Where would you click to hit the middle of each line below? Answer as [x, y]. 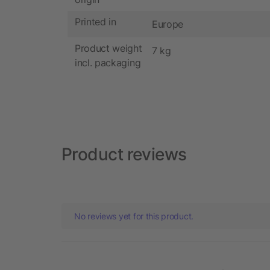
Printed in [96, 22]
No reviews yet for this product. [134, 216]
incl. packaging [108, 63]
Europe [168, 24]
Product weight [108, 49]
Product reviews [124, 154]
